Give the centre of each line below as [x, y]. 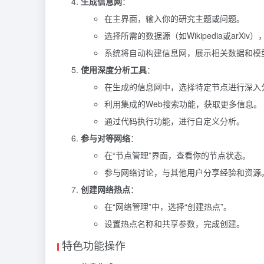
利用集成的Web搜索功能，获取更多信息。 [183, 104]
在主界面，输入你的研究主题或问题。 [174, 19]
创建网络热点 [105, 189]
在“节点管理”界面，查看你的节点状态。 [177, 155]
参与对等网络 [105, 138]
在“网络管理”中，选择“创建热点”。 [168, 207]
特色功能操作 [94, 245]
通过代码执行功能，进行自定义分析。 [174, 121]
